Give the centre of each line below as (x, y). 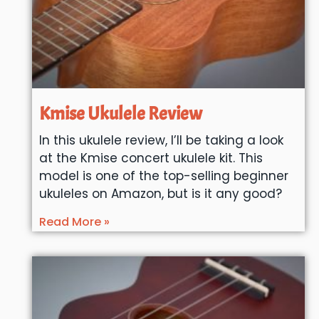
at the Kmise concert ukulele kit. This (151, 158)
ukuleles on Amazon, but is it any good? (160, 193)
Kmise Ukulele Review (120, 113)
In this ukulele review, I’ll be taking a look (161, 140)
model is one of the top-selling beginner (163, 176)
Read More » (74, 221)
